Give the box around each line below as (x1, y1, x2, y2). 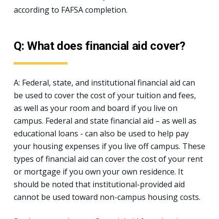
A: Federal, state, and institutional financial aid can (14, 77, 195, 88)
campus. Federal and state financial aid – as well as (14, 115, 197, 126)
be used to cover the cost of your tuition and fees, (14, 89, 196, 101)
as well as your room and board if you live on (14, 102, 177, 113)
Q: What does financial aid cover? (14, 39, 186, 53)
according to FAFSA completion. (14, 4, 128, 15)
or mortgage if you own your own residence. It (14, 166, 183, 177)
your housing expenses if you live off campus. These (14, 140, 205, 152)
